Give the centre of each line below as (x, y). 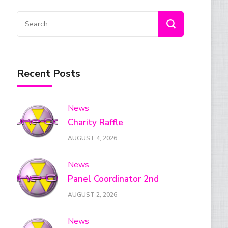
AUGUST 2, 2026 (93, 195)
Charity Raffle (96, 123)
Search (31, 19)
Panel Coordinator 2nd (113, 179)
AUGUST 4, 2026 (93, 138)
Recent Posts (49, 74)
